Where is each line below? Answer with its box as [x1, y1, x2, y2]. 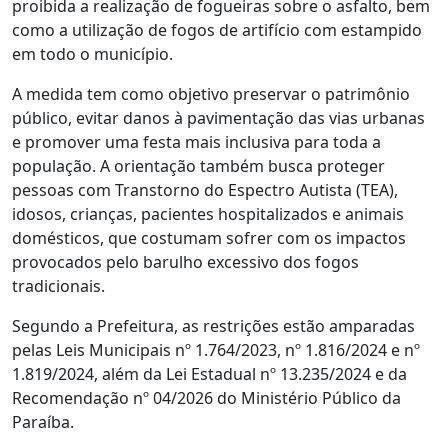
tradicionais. [12, 274, 105, 297]
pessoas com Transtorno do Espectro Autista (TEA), [12, 178, 398, 201]
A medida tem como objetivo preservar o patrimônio [12, 82, 410, 105]
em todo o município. [12, 42, 173, 65]
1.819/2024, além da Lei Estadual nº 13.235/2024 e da [12, 362, 407, 385]
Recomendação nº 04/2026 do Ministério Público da [12, 386, 401, 409]
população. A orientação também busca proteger [12, 154, 385, 177]
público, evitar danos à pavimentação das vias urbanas [12, 106, 425, 129]
